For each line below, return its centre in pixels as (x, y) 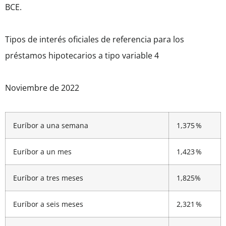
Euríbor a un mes (42, 152)
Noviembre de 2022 (42, 88)
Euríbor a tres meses (48, 178)
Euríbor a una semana (51, 126)
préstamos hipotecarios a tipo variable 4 (82, 56)
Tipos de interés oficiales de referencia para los (95, 40)
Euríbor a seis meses (48, 204)
